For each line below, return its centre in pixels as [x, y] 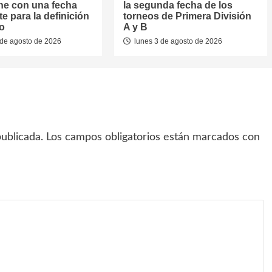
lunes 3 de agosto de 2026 [177, 41]
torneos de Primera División [187, 16]
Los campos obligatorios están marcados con [153, 137]
